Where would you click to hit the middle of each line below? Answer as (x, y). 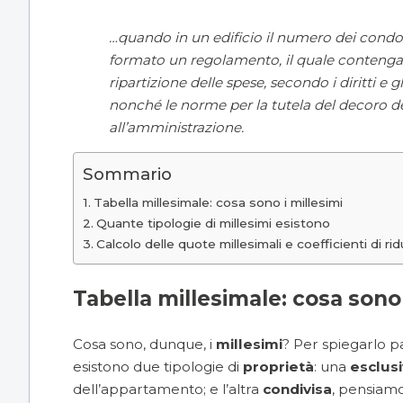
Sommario (127, 174)
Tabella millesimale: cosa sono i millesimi (218, 202)
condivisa (297, 389)
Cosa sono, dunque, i (144, 344)
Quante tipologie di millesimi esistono (213, 223)
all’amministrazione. (176, 127)
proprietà (278, 366)
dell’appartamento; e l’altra (168, 389)
